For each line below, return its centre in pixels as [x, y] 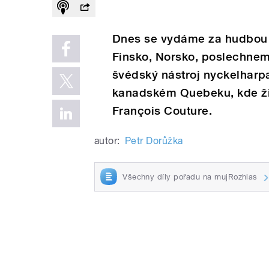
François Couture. [162, 110]
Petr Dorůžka [154, 141]
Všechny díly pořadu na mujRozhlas [190, 177]
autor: [107, 141]
